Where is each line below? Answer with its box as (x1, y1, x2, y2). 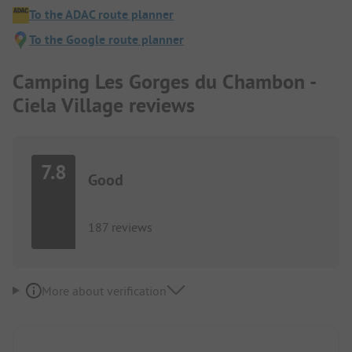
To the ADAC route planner (29, 6, 174, 24)
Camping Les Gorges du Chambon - (13, 68, 315, 95)
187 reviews (88, 219, 152, 235)
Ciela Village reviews (13, 92, 195, 119)
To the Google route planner (29, 31, 184, 49)
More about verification (41, 282, 167, 299)
